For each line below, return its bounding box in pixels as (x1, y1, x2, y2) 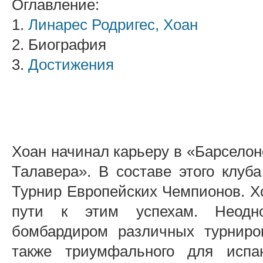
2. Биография (12, 36, 106, 53)
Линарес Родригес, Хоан (28, 16, 198, 33)
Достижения (28, 56, 114, 73)
